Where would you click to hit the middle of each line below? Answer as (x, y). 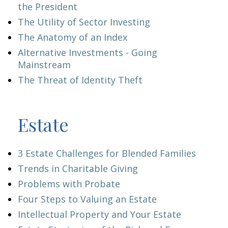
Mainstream (44, 65)
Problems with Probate (69, 184)
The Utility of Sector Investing (84, 22)
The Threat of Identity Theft (80, 80)
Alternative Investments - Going (88, 52)
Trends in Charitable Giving (78, 168)
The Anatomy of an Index (73, 37)
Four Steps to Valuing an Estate (87, 199)
